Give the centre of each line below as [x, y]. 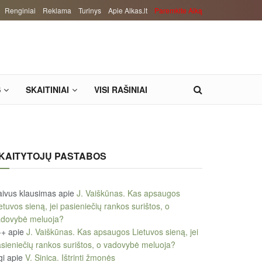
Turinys [90, 10]
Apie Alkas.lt [128, 10]
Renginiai [20, 10]
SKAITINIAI [47, 89]
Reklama [57, 10]
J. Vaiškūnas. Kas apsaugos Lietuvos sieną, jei [112, 232]
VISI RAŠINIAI [121, 89]
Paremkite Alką [178, 10]
